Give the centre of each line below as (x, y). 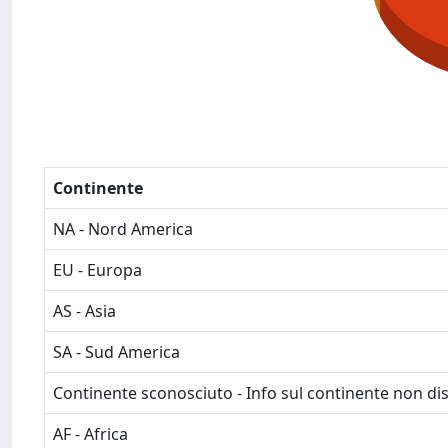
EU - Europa (97, 270)
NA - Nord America (123, 229)
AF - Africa (90, 434)
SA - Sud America (116, 352)
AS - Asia (84, 311)
